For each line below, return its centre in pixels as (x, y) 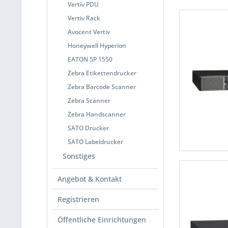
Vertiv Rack (84, 18)
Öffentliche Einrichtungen (102, 220)
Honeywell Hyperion (97, 46)
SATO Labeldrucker (95, 142)
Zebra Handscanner (97, 114)
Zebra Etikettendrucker (102, 73)
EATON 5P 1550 (90, 59)
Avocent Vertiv (89, 32)
